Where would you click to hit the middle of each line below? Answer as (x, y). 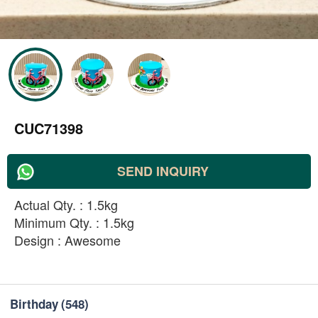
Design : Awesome (67, 240)
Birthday (34, 304)
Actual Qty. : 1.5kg (66, 204)
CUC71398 (49, 128)
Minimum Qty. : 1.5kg (74, 222)
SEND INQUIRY (163, 171)
